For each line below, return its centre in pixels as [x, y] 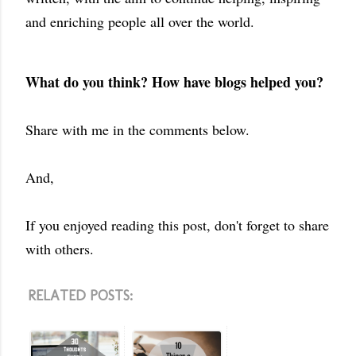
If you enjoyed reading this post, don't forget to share [177, 225]
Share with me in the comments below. [137, 130]
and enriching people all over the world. [140, 22]
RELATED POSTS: [80, 296]
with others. [60, 249]
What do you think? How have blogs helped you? [177, 82]
